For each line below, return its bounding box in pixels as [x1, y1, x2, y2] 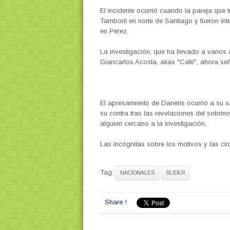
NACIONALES [120, 170, 155, 176]
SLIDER [165, 170, 185, 176]
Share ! [104, 198, 127, 206]
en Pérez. [100, 27, 128, 35]
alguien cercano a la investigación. [100, 119, 206, 127]
